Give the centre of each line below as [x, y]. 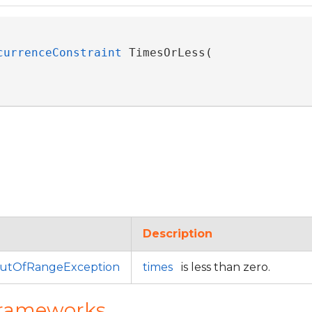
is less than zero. [224, 267]
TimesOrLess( [170, 53]
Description [178, 234]
